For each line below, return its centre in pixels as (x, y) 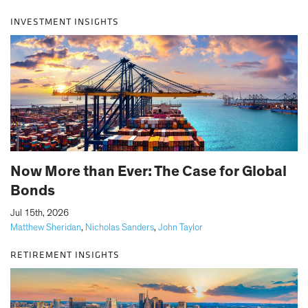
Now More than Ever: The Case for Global (148, 171)
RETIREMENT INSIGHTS (65, 254)
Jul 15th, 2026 (40, 213)
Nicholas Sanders (120, 227)
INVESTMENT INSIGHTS (65, 21)
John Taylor (180, 227)
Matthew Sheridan (46, 227)
